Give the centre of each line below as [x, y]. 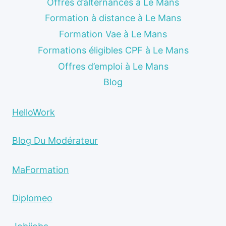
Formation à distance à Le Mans [113, 18]
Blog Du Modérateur [55, 140]
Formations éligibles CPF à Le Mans [113, 50]
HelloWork [34, 112]
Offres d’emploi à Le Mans [113, 66]
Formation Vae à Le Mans [113, 34]
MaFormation [41, 170]
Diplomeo [32, 198]
